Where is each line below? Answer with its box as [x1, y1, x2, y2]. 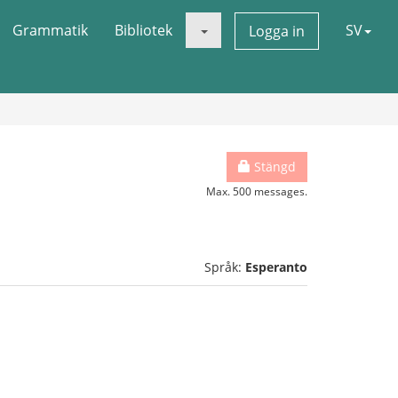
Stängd [251, 158, 296, 175]
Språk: [204, 259, 245, 275]
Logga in [249, 21, 305, 41]
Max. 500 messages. [206, 184, 307, 198]
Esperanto [245, 259, 307, 275]
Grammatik [12, 20, 88, 40]
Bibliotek [115, 20, 172, 40]
